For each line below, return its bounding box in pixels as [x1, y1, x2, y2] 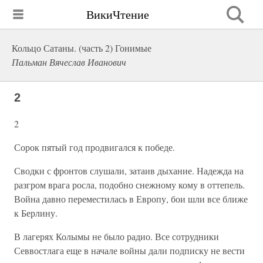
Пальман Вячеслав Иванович [12, 56, 126, 68]
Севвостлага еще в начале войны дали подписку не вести [14, 244, 245, 257]
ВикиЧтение [86, 6, 149, 22]
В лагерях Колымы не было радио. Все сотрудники [14, 230, 219, 242]
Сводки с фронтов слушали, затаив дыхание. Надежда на [14, 164, 244, 177]
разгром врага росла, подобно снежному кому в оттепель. [14, 178, 245, 191]
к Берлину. [14, 207, 58, 219]
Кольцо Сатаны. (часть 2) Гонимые [12, 42, 151, 54]
